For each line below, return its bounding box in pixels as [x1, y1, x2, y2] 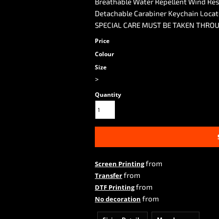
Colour [95, 50, 114, 58]
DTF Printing [95, 183, 134, 192]
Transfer [95, 171, 122, 180]
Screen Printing [95, 159, 144, 168]
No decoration [95, 195, 141, 203]
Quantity [95, 90, 121, 99]
